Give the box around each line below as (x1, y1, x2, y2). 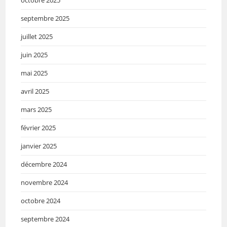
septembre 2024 (21, 214, 70, 224)
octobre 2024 (21, 196, 61, 206)
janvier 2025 (21, 141, 57, 151)
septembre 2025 (21, 14, 70, 23)
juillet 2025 (21, 32, 53, 42)
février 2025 (21, 123, 56, 133)
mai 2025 (21, 68, 48, 78)
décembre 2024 (21, 160, 67, 169)
